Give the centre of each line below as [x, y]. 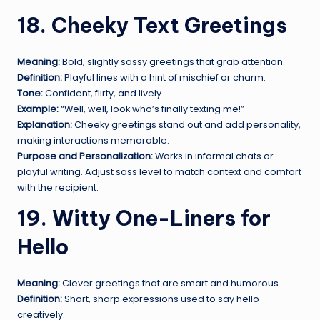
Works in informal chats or [213, 156]
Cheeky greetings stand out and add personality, [186, 124]
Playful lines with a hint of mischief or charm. [164, 77]
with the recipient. [58, 187]
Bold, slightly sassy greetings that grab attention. [172, 61]
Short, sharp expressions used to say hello [161, 299]
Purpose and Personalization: [85, 156]
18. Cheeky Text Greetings [152, 25]
